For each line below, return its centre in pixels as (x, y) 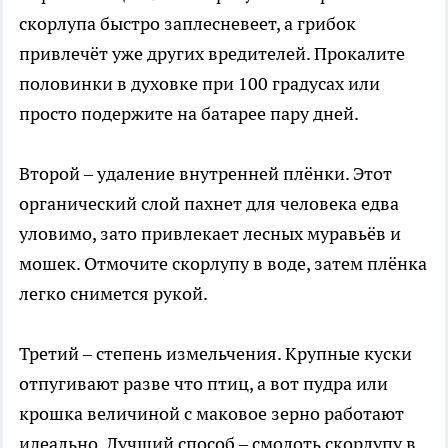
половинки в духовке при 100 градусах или (199, 83)
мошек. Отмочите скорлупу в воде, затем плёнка (223, 263)
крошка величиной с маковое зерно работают (211, 413)
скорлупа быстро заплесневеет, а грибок (187, 23)
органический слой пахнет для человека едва (209, 203)
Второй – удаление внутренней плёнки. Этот (205, 173)
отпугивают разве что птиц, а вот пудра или (203, 383)
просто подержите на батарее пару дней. (189, 113)
